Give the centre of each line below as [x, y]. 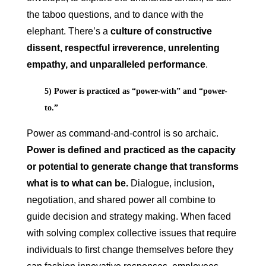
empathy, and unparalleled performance [116, 65]
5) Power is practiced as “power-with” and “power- [136, 91]
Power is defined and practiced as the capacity [131, 150]
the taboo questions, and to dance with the [115, 15]
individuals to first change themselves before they [130, 250]
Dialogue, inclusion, [171, 183]
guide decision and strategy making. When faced [129, 217]
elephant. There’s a [68, 31]
